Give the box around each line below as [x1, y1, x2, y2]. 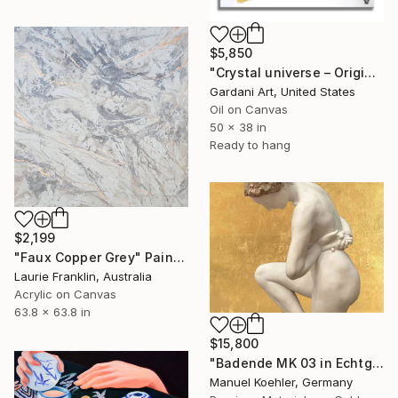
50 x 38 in [210, 119, 267, 134]
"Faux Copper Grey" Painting [172, 249, 185, 265]
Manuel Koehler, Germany [210, 374, 353, 389]
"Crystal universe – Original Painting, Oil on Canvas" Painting [364, 64, 377, 80]
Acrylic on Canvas [14, 286, 116, 301]
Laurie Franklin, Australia [14, 268, 152, 283]
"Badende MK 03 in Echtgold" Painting [371, 354, 384, 370]
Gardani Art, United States [210, 84, 355, 99]
